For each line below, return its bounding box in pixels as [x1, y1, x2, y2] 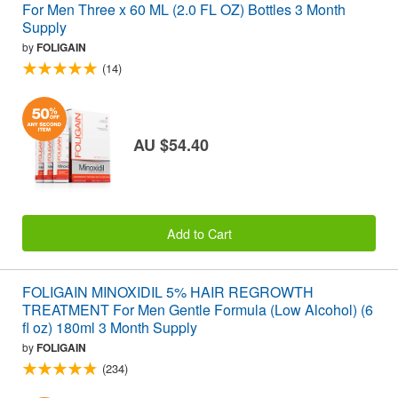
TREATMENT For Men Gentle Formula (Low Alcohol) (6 [22, 298, 373, 320]
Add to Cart [166, 223, 232, 243]
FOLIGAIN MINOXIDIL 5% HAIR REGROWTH [22, 281, 314, 302]
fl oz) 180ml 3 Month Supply [22, 316, 197, 338]
